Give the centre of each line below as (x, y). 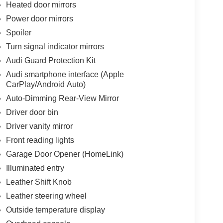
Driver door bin (32, 112)
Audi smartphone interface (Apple (65, 74)
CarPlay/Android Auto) (46, 84)
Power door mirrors (39, 18)
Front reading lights (40, 140)
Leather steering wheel (46, 196)
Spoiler (18, 32)
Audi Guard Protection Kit (51, 60)
